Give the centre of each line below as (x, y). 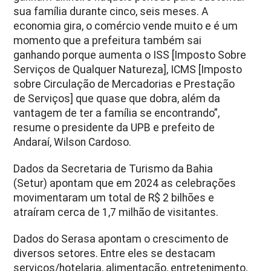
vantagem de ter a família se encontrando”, (117, 113)
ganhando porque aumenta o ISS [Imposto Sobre (130, 55)
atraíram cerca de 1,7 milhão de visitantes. (116, 212)
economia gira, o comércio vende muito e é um (126, 26)
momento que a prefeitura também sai (108, 40)
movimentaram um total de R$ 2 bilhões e (114, 198)
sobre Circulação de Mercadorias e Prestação (124, 84)
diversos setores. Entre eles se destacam (115, 253)
